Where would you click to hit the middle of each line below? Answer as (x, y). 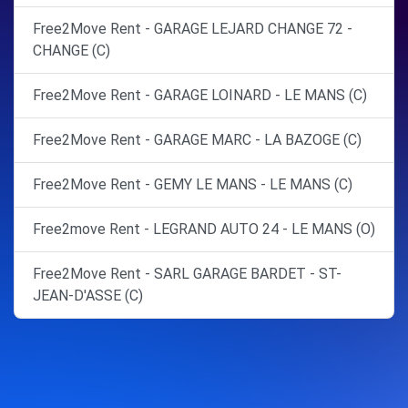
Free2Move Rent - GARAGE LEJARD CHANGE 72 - (193, 29)
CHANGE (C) (71, 51)
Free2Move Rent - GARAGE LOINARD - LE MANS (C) (200, 95)
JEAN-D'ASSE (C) (88, 296)
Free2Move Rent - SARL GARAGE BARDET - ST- (187, 274)
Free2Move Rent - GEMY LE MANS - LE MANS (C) (193, 184)
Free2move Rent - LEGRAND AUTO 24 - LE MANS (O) (204, 229)
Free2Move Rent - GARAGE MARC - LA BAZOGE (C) (197, 140)
